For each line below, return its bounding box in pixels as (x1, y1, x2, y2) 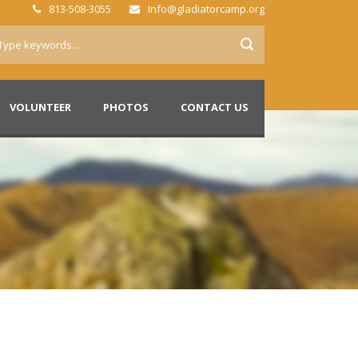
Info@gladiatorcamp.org (145, 2, 265, 16)
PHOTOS (103, 100, 149, 114)
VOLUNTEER (10, 100, 71, 114)
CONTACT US (181, 100, 249, 114)
